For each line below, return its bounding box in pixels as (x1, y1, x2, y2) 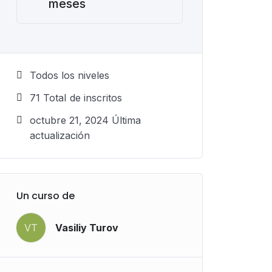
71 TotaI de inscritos (30, 92, 122, 104)
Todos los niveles (30, 69, 109, 81)
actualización (30, 129, 90, 141)
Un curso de (16, 189, 75, 203)
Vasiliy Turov (55, 221, 118, 234)
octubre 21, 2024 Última (30, 114, 141, 126)
